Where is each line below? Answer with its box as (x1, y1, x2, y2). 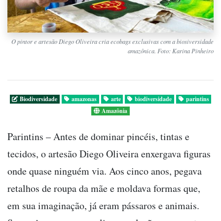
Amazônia (102, 106, 127, 115)
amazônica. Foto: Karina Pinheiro (128, 46, 214, 55)
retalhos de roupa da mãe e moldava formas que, (7, 181, 200, 195)
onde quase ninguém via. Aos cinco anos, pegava (7, 164, 202, 178)
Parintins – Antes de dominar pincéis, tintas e (7, 129, 189, 143)
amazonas (71, 94, 97, 103)
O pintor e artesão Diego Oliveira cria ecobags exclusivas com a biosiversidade (11, 37, 214, 45)
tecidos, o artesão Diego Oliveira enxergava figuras (7, 147, 211, 160)
